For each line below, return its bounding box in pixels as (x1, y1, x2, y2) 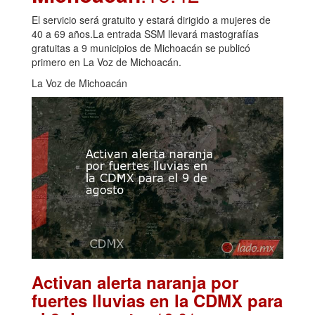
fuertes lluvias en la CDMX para (32, 288, 283, 312)
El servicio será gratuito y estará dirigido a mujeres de (32, 12, 271, 27)
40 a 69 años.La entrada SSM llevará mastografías (32, 26, 259, 41)
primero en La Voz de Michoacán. (32, 54, 181, 69)
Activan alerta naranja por (32, 269, 238, 294)
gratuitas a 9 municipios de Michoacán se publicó (32, 40, 250, 55)
